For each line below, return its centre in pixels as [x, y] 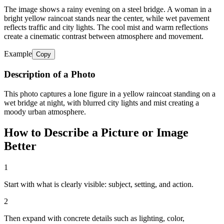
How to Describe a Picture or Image [96, 133]
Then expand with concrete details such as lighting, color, [94, 218]
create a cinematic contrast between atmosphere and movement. [104, 36]
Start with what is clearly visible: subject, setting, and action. [99, 184]
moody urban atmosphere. [45, 111]
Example [18, 54]
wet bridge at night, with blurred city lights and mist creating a [101, 102]
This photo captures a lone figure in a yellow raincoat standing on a [110, 93]
